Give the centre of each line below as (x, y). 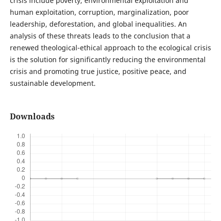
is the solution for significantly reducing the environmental (108, 60)
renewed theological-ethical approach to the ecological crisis (110, 48)
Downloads (32, 117)
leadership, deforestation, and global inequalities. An (98, 24)
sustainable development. (53, 83)
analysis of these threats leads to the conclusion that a (100, 36)
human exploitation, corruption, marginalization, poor (99, 12)
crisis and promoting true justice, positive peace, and (98, 72)
